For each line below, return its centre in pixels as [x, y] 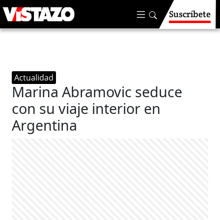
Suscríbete [190, 14]
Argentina [45, 125]
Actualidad [34, 78]
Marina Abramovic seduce [97, 92]
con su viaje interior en [86, 108]
